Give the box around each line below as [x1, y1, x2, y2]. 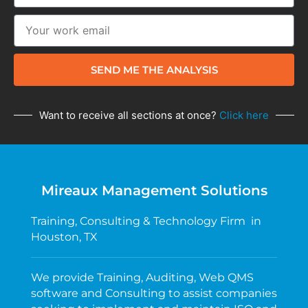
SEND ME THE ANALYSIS [90, 63, 218, 76]
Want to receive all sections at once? [39, 108, 219, 122]
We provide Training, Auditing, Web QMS [31, 270, 254, 284]
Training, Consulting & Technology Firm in [31, 214, 261, 228]
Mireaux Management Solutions [41, 181, 267, 199]
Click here [219, 108, 269, 122]
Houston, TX [31, 230, 98, 243]
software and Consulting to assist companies [31, 286, 277, 300]
